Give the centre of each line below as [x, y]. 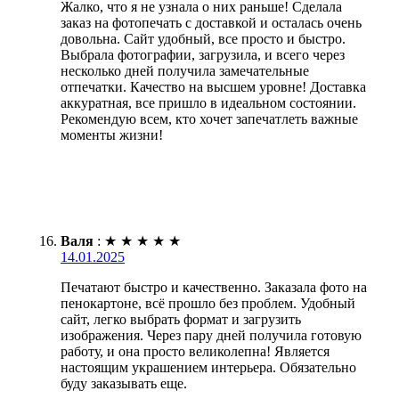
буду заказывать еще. [124, 383]
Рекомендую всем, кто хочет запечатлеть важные [209, 118]
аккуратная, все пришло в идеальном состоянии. [208, 102]
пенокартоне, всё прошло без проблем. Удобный [208, 303]
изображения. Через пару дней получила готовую [211, 335]
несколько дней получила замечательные [185, 70]
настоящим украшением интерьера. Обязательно [208, 367]
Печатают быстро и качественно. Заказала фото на [214, 287]
